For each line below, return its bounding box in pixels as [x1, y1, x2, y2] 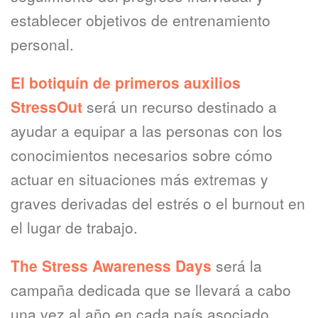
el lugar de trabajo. [11, 216, 138, 238]
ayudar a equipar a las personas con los [11, 120, 283, 141]
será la [212, 255, 262, 276]
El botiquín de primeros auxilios [11, 72, 241, 93]
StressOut [11, 96, 87, 117]
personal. [11, 33, 74, 55]
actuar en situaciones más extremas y [11, 168, 268, 190]
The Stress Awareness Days [11, 255, 212, 276]
